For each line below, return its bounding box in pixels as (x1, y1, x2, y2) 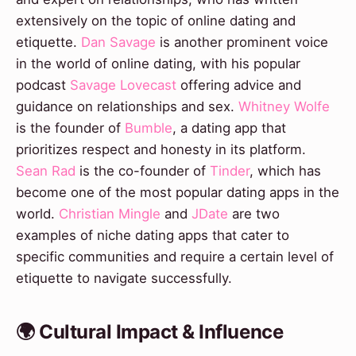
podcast (16, 77, 70, 94)
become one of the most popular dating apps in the (16, 184, 339, 201)
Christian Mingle (59, 206, 161, 222)
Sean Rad (16, 163, 75, 180)
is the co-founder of (75, 163, 210, 180)
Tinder (210, 163, 250, 180)
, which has (250, 163, 321, 180)
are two (228, 206, 280, 222)
